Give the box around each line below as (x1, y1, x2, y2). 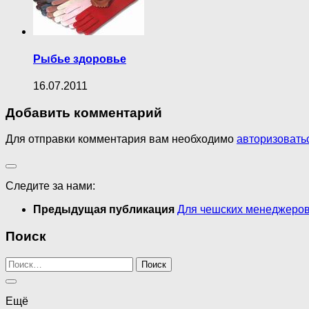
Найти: (5, 256, 39, 268)
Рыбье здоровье (33, 52, 126, 65)
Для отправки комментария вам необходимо (6, 133, 237, 146)
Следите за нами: (6, 180, 95, 192)
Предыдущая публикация (33, 203, 177, 216)
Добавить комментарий (6, 105, 162, 120)
